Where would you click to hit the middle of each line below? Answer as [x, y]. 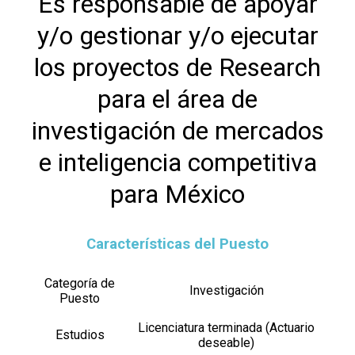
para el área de [177, 99]
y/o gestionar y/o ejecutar [177, 36]
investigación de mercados [177, 131]
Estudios [80, 335]
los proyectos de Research [177, 68]
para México [177, 195]
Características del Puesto [177, 244]
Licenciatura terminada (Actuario [226, 328]
